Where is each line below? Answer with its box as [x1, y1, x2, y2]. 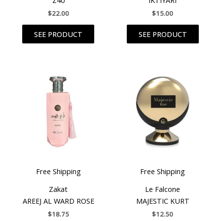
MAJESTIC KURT [136, 195, 189, 206]
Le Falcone [145, 184, 181, 194]
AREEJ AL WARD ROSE [22, 195, 94, 206]
